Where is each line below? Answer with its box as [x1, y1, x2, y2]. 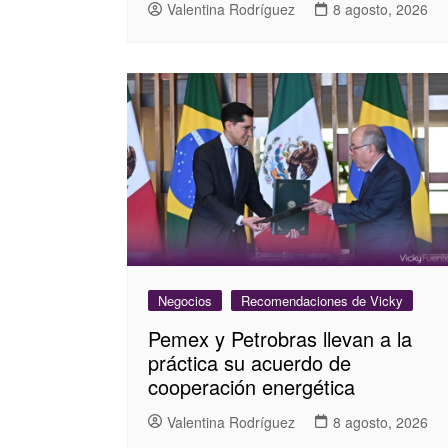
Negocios [158, 291, 212, 311]
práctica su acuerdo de [148, 348, 351, 378]
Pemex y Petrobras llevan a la [148, 324, 412, 354]
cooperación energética [148, 372, 355, 402]
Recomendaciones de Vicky [241, 291, 403, 311]
